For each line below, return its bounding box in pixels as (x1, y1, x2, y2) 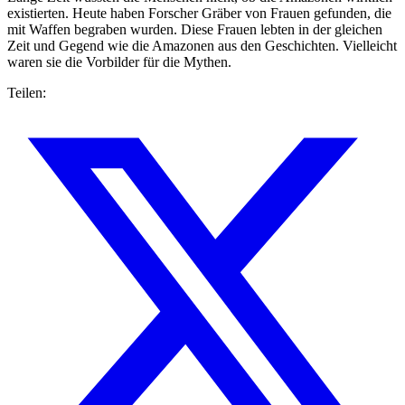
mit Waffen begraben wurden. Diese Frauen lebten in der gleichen (7, 22, 382, 38)
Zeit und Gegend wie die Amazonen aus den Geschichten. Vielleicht (7, 38, 397, 54)
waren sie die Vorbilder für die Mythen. (7, 54, 231, 71)
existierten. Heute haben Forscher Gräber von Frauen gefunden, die (7, 5, 391, 22)
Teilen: (7, 85, 46, 101)
